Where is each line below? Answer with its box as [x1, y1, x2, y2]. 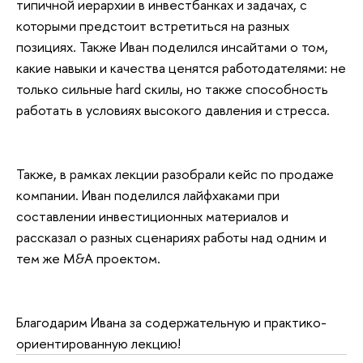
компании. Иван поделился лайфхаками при [16, 185, 280, 204]
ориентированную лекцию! [16, 334, 181, 353]
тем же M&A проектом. [16, 248, 160, 267]
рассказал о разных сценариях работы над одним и [16, 227, 327, 246]
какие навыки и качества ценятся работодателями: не [16, 58, 346, 77]
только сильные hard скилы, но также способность [16, 79, 328, 98]
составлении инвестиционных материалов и [16, 206, 288, 225]
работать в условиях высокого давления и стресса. [16, 100, 330, 119]
